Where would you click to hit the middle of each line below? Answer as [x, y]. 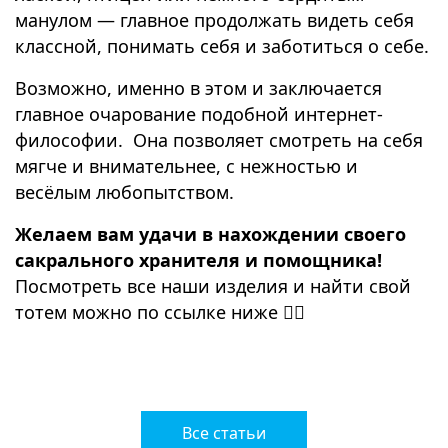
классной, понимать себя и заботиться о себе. [222, 45]
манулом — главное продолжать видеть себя [214, 19]
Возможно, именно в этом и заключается [198, 87]
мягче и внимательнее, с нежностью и [186, 165]
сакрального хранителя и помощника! [198, 259]
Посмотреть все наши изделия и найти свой [213, 285]
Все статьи [224, 432]
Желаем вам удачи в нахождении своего [210, 233]
